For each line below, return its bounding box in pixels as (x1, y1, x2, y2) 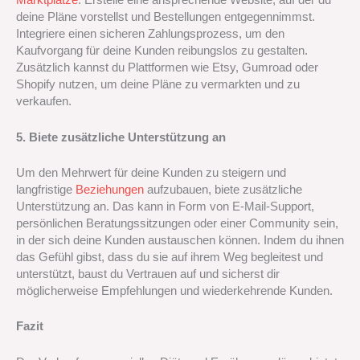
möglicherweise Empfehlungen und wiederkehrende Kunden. (16, 284, 333, 298)
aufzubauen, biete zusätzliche (144, 183, 302, 197)
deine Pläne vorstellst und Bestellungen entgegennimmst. (16, 10, 315, 24)
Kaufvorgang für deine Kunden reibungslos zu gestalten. (16, 44, 308, 58)
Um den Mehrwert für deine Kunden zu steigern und (16, 166, 286, 180)
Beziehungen (76, 183, 144, 197)
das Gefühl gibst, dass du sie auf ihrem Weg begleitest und (16, 251, 323, 264)
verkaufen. (16, 95, 72, 108)
